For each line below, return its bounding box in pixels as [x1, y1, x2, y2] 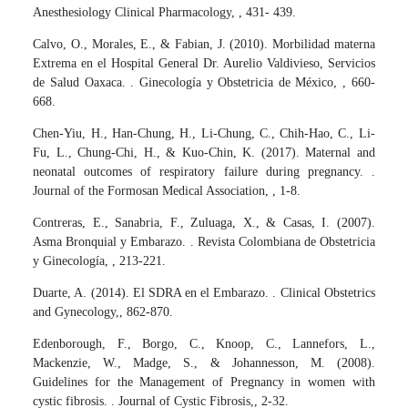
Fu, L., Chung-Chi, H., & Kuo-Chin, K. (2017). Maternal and [33, 146, 375, 160]
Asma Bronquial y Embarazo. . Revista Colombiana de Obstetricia [33, 235, 375, 250]
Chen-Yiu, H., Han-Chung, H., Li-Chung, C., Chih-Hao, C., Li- [33, 127, 375, 141]
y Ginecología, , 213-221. [33, 254, 167, 269]
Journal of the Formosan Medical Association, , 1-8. [33, 184, 301, 199]
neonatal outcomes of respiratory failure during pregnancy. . [33, 165, 375, 179]
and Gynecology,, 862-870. [33, 305, 174, 320]
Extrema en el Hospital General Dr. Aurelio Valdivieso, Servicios [33, 56, 375, 71]
